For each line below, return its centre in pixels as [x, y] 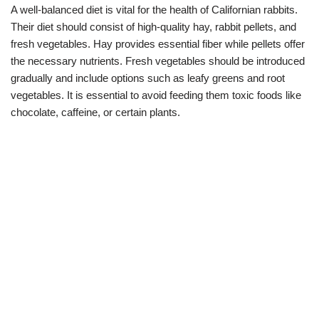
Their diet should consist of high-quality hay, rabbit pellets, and [153, 27]
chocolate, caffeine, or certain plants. [95, 113]
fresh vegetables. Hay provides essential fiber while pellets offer [158, 44]
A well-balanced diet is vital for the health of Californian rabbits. [154, 10]
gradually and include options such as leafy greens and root [148, 78]
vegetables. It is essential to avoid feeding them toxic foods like [156, 95]
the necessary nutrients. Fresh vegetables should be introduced [158, 61]
